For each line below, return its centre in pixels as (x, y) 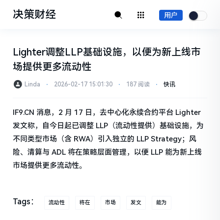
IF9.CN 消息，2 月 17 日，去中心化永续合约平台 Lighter (107, 112)
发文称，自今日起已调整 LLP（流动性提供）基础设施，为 (109, 126)
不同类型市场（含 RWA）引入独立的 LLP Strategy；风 (105, 139)
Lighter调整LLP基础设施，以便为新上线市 (107, 52)
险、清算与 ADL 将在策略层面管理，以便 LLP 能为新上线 (108, 152)
